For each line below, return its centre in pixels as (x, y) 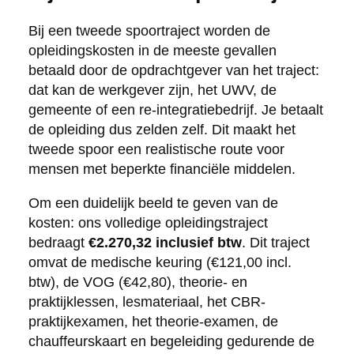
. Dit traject (275, 242)
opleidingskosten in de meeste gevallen (152, 50)
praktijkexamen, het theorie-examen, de (153, 321)
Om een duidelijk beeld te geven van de (153, 203)
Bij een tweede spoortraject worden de (149, 30)
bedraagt (58, 242)
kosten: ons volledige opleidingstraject (148, 222)
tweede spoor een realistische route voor (156, 149)
